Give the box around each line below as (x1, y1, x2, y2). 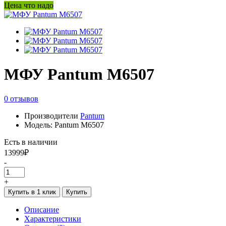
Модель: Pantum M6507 (24, 121, 104, 130)
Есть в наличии (4, 138, 58, 147)
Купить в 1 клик (8, 188, 56, 196)
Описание (24, 205, 59, 214)
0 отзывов (4, 94, 38, 103)
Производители (24, 111, 80, 121)
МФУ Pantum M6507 (4, 65, 154, 83)
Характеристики (24, 214, 81, 223)
